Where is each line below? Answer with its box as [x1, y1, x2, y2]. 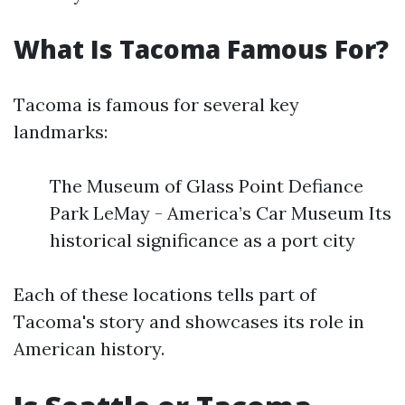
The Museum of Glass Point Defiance [50, 174, 363, 198]
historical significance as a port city [50, 229, 355, 252]
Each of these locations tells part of [14, 283, 316, 306]
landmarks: [14, 120, 108, 144]
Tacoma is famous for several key [14, 93, 299, 117]
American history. [14, 337, 165, 361]
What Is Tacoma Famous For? [14, 32, 389, 67]
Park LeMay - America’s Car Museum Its [50, 202, 391, 225]
